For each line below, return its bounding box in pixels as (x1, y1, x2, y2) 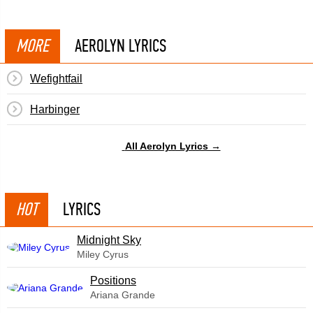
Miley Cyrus (77, 249, 129, 260)
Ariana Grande (90, 289, 155, 300)
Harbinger (30, 103, 80, 115)
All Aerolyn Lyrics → (124, 140, 221, 152)
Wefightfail (30, 73, 82, 85)
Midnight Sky (77, 234, 141, 246)
